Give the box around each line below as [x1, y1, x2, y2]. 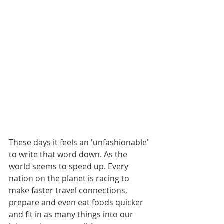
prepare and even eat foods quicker [9, 196, 145, 208]
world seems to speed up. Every [9, 160, 130, 172]
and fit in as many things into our [9, 208, 135, 220]
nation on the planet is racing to [9, 172, 131, 184]
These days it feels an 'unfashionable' [9, 136, 151, 148]
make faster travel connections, [9, 184, 129, 196]
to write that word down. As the [9, 148, 129, 160]
